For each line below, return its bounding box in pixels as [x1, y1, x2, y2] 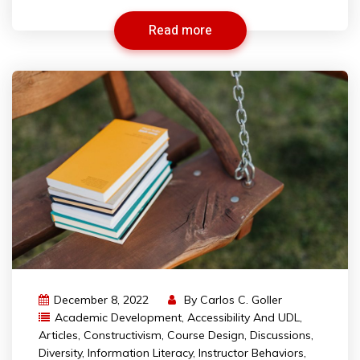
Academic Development [55, 310, 182, 325]
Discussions [250, 328, 311, 343]
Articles [39, 328, 78, 343]
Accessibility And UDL [187, 310, 300, 325]
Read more [148, 21, 212, 40]
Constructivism [84, 328, 162, 343]
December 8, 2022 [54, 292, 149, 308]
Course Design [167, 328, 244, 343]
